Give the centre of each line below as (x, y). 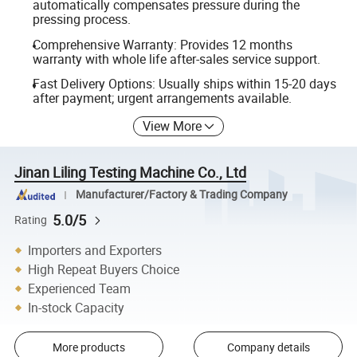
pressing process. (81, 19)
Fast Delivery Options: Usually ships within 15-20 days (184, 84)
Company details (268, 347)
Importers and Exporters (95, 250)
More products (88, 347)
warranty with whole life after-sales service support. (176, 59)
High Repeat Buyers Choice (104, 269)
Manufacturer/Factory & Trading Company (181, 195)
